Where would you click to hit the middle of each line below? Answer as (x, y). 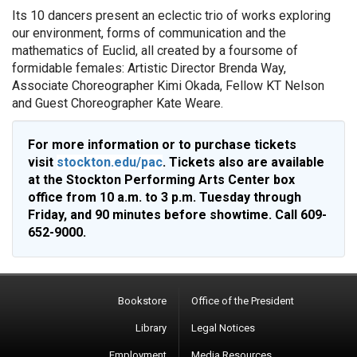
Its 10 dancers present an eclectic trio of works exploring (171, 16)
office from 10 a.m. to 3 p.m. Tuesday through (165, 197)
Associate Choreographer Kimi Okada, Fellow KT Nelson (168, 86)
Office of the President (243, 301)
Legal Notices (223, 328)
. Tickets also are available (243, 162)
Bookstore (142, 301)
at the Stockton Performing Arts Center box (161, 180)
